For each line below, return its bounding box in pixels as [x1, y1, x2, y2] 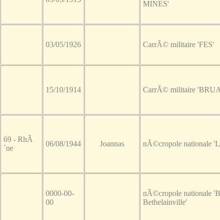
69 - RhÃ [3, 135, 33, 144]
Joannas [99, 139, 124, 148]
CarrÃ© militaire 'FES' [142, 40, 214, 49]
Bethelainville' [142, 198, 187, 207]
